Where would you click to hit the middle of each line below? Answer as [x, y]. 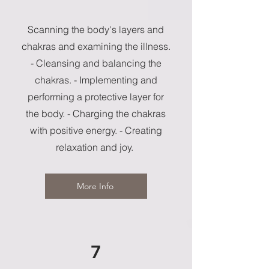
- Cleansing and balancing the [96, 63]
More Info [95, 186]
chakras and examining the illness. [96, 46]
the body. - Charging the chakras [96, 113]
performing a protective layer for [96, 97]
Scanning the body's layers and [96, 29]
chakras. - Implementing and [96, 80]
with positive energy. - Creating [96, 130]
